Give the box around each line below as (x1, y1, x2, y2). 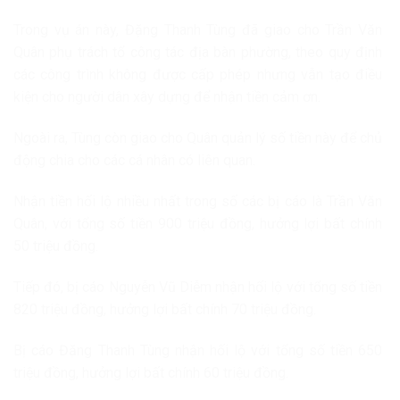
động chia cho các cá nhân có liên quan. (13, 152, 255, 170)
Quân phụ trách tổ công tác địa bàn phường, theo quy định (13, 44, 382, 62)
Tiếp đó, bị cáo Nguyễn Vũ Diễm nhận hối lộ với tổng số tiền (13, 278, 382, 296)
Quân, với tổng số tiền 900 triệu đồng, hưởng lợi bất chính (13, 214, 382, 232)
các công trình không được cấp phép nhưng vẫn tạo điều (13, 66, 382, 84)
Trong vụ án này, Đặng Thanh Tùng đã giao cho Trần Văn (13, 21, 382, 39)
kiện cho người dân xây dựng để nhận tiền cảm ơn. (13, 88, 321, 106)
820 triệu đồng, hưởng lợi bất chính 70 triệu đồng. (13, 300, 316, 318)
